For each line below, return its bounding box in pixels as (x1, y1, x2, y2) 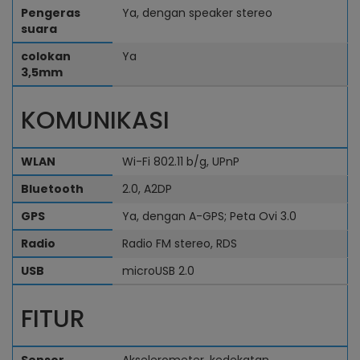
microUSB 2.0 (122, 263, 194, 279)
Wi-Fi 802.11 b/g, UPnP (122, 153, 239, 170)
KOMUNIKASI (21, 104, 170, 137)
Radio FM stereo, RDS (122, 235, 237, 252)
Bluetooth (21, 181, 84, 197)
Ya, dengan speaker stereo (122, 5, 272, 21)
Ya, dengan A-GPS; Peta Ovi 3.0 (122, 208, 297, 224)
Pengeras (21, 5, 80, 21)
